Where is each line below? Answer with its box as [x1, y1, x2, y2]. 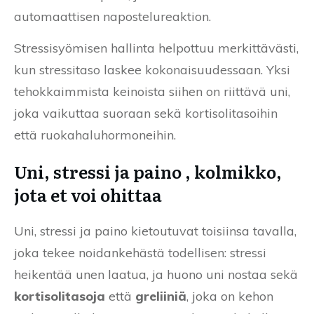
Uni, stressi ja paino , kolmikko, [14, 158, 282, 184]
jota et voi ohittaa [14, 182, 162, 207]
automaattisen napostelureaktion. [14, 8, 211, 25]
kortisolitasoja [14, 287, 105, 304]
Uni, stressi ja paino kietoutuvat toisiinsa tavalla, [14, 222, 296, 239]
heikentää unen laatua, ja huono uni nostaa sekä [14, 266, 298, 282]
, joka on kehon [186, 287, 273, 304]
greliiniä [135, 287, 186, 304]
